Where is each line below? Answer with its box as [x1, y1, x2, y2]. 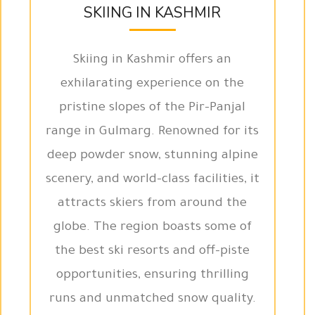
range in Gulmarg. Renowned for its [46, 125, 259, 139]
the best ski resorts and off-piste [55, 245, 250, 259]
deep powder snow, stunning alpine [46, 149, 258, 163]
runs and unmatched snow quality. [49, 292, 256, 307]
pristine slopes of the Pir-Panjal [59, 101, 246, 115]
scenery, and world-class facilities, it [45, 173, 259, 187]
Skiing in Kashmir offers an [73, 53, 232, 67]
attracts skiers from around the [58, 197, 247, 211]
